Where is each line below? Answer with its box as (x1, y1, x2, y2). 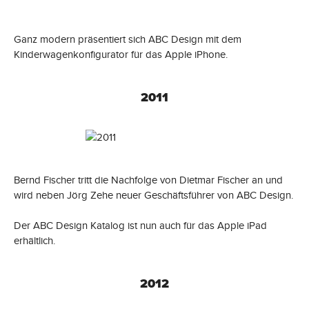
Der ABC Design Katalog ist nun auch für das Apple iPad (14, 218, 267, 232)
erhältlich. (14, 233, 55, 248)
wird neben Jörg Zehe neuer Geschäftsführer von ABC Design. (14, 188, 293, 202)
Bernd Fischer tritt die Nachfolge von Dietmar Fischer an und (14, 172, 283, 187)
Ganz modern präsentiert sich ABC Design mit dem (14, 32, 241, 46)
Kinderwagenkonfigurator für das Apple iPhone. (14, 47, 228, 61)
